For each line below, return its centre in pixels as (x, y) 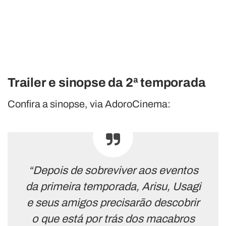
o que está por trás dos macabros (113, 219)
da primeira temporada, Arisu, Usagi (113, 186)
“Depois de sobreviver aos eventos (113, 170)
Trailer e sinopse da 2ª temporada (107, 82)
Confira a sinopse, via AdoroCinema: (89, 104)
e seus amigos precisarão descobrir (113, 203)
